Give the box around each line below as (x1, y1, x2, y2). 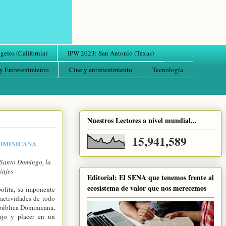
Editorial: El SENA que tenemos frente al (87, 172, 214, 183)
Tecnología (152, 65, 183, 75)
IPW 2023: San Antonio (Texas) (67, 48, 154, 58)
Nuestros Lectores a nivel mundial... (87, 115, 197, 126)
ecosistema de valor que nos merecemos (87, 182, 206, 193)
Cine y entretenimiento (69, 65, 132, 75)
